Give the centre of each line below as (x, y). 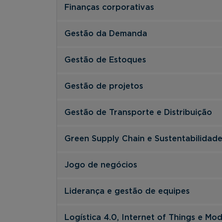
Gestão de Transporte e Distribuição (138, 112)
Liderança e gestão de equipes (127, 191)
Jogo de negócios (101, 165)
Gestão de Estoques (105, 60)
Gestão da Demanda (106, 33)
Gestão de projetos (104, 86)
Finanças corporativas (109, 7)
